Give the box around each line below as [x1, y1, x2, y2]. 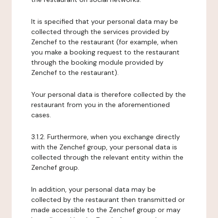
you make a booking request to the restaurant [31, 48, 180, 56]
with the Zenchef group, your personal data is [31, 143, 177, 151]
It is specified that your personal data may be [31, 17, 178, 26]
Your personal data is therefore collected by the [31, 90, 186, 99]
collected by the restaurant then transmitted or [31, 195, 185, 204]
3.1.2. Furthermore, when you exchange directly [31, 132, 180, 141]
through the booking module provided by [31, 58, 163, 67]
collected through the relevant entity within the [31, 153, 183, 162]
